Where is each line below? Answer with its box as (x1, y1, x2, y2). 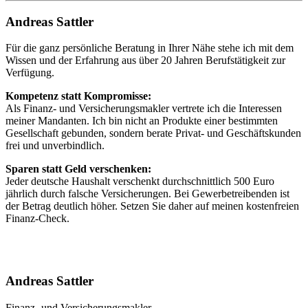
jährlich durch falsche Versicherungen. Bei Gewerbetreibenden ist (5, 188, 289, 200)
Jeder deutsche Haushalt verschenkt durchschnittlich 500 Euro (5, 175, 274, 188)
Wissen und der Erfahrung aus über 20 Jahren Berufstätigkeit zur (5, 54, 285, 67)
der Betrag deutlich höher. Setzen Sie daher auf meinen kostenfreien (5, 200, 299, 212)
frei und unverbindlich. (5, 140, 104, 152)
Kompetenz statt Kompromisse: (5, 90, 151, 102)
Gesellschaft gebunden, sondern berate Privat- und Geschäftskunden (5, 127, 301, 140)
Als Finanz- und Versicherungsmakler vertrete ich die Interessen (5, 102, 282, 115)
